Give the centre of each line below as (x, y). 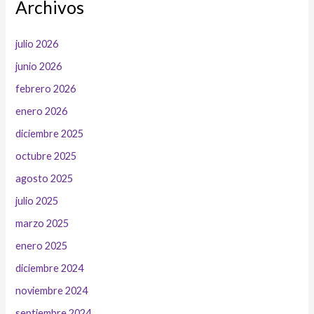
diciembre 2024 (50, 268)
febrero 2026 (46, 89)
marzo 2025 (42, 223)
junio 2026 (39, 67)
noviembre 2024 (52, 290)
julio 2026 (37, 44)
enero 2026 (42, 111)
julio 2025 (37, 200)
